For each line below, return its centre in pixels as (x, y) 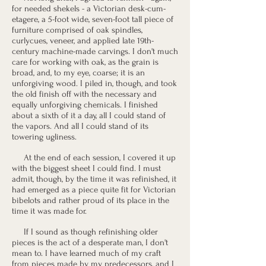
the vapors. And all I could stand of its (80, 126)
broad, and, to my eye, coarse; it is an (78, 73)
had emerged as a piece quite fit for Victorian (94, 190)
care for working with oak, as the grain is (85, 62)
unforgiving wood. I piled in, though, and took (94, 83)
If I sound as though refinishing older (85, 232)
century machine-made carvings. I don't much (95, 51)
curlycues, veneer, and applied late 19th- (83, 41)
